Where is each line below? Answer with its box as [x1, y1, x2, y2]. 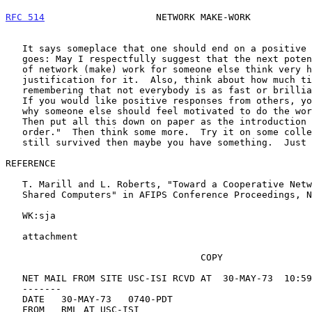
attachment [6, 231, 22, 242]
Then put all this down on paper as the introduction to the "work [6, 116, 22, 127]
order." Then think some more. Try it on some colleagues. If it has [6, 126, 22, 137]
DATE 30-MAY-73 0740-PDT [6, 293, 22, 304]
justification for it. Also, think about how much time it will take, [6, 74, 22, 85]
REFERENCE [6, 157, 56, 169]
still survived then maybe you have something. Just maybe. [6, 136, 22, 148]
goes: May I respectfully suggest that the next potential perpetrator [6, 53, 22, 64]
